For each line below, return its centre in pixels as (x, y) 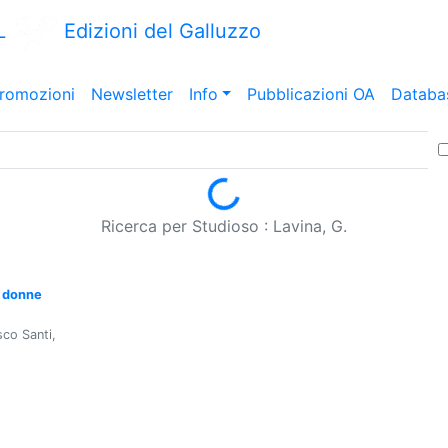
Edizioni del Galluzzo (160, 31)
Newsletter (131, 94)
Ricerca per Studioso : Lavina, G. (224, 226)
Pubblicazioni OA (311, 94)
